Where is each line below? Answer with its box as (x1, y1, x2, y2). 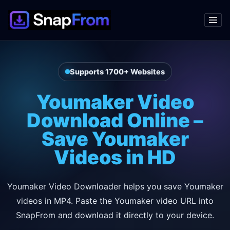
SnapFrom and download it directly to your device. (16, 209, 214, 220)
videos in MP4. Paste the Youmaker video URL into (16, 195, 214, 206)
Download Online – (27, 108, 203, 132)
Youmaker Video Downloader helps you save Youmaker (7, 181, 223, 191)
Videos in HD (54, 145, 176, 169)
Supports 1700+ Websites (69, 67, 165, 76)
